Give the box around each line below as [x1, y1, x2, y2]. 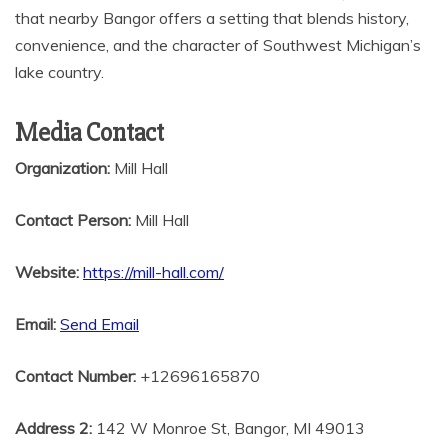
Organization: [15, 157, 110, 178]
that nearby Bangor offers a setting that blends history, [15, 7, 409, 28]
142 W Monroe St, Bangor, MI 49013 [92, 417, 365, 438]
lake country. [15, 61, 104, 82]
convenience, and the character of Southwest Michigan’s [15, 34, 421, 55]
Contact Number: [15, 365, 136, 386]
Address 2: [15, 417, 92, 438]
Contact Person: [15, 209, 131, 230]
